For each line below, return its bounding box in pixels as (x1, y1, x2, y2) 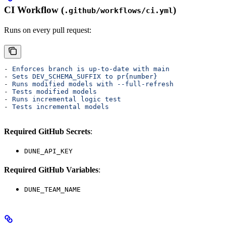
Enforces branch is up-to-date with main (12, 65, 169, 73)
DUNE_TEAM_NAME (24, 185, 81, 193)
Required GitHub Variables (4, 165, 98, 174)
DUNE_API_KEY (24, 147, 73, 155)
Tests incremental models (12, 102, 109, 110)
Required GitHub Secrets (4, 127, 90, 136)
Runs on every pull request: (4, 25, 91, 34)
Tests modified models (12, 87, 97, 95)
